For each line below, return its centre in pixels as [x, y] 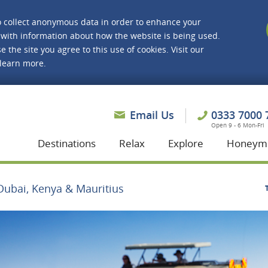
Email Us [152, 115]
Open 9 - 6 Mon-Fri [238, 125]
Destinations [67, 143]
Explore [186, 143]
